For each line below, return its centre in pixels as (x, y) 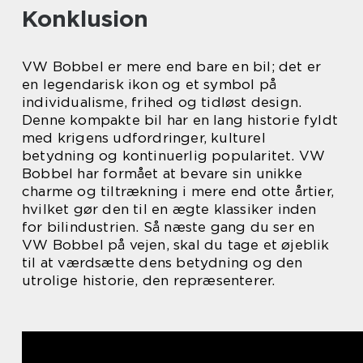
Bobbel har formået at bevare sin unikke (162, 174)
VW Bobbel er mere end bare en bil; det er (172, 67)
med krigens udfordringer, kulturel (144, 138)
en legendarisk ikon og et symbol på (149, 85)
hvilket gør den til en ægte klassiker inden (169, 209)
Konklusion (85, 19)
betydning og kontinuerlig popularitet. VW (174, 156)
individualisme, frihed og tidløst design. (162, 102)
